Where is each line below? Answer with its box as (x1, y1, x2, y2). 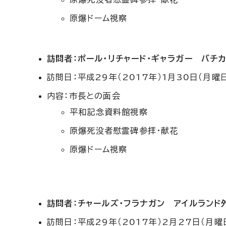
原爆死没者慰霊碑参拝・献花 (70, 127, 179, 135)
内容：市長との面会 (47, 92, 121, 100)
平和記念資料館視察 (70, 108, 148, 116)
